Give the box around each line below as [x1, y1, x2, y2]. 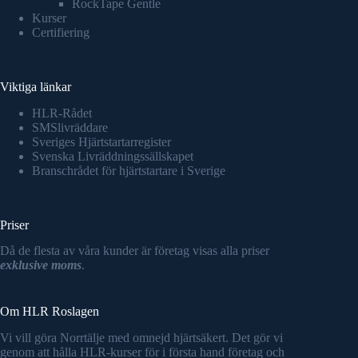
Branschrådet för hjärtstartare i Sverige [32, 163, 225, 177]
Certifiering [32, 25, 89, 39]
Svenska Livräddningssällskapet [32, 149, 193, 163]
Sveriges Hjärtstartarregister [32, 134, 171, 149]
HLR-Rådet [32, 105, 92, 120]
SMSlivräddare [32, 120, 108, 134]
